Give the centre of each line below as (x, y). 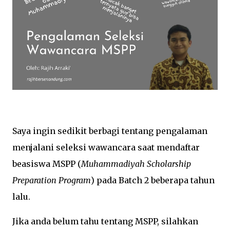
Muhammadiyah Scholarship (136, 164)
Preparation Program (52, 180)
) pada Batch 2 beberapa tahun (153, 180)
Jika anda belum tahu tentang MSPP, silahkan (105, 221)
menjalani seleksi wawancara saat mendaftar (106, 147)
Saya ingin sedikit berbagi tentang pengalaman (110, 131)
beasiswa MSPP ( (47, 164)
